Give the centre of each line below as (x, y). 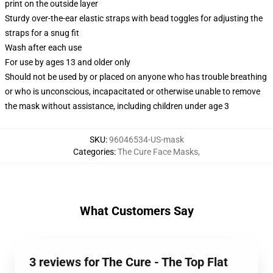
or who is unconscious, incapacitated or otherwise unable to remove (133, 91)
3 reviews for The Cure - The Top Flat (129, 262)
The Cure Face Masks (158, 152)
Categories (94, 152)
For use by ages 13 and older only (68, 62)
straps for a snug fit (42, 33)
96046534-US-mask (146, 140)
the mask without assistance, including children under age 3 (117, 106)
